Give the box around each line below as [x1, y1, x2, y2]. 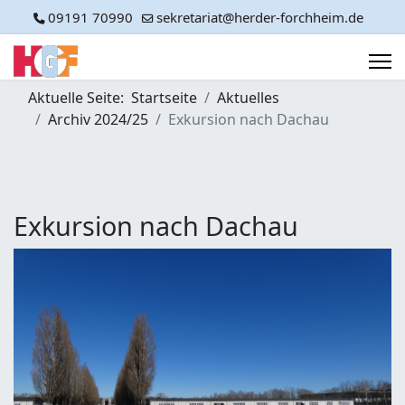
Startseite [131, 88, 197, 108]
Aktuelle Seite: [28, 88, 131, 108]
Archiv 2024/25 [48, 109, 148, 129]
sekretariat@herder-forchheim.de [155, 8, 363, 26]
